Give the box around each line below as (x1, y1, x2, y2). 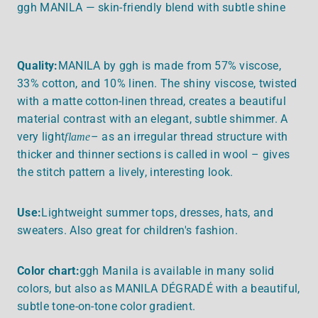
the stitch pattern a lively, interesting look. (17, 165, 234, 179)
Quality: (17, 58, 58, 72)
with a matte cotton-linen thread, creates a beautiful (17, 94, 286, 108)
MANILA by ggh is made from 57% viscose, (57, 58, 282, 72)
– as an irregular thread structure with (90, 129, 288, 143)
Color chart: (17, 263, 79, 278)
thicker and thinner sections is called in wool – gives (17, 147, 290, 161)
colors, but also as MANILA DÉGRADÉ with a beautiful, (17, 281, 300, 295)
